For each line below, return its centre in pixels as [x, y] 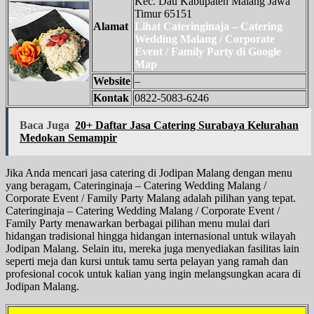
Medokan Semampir [68, 137]
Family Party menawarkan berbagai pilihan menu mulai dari [138, 223]
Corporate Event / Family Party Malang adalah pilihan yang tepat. [151, 198]
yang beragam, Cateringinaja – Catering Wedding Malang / [136, 185]
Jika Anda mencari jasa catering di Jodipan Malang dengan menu [149, 172]
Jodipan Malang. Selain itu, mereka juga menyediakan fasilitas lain [152, 248]
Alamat [111, 26]
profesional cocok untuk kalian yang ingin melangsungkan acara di [153, 273]
